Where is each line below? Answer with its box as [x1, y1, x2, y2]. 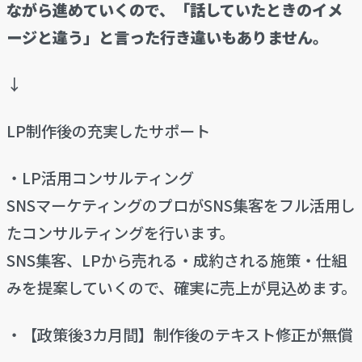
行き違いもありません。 [159, 26, 328, 49]
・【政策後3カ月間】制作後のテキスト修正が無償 [6, 323, 352, 347]
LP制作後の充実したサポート [6, 120, 210, 143]
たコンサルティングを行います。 [6, 221, 234, 245]
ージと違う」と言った [6, 26, 160, 49]
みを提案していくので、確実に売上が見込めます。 [6, 276, 356, 300]
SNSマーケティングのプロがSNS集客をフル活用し [6, 194, 356, 217]
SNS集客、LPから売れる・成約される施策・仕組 [6, 249, 347, 272]
